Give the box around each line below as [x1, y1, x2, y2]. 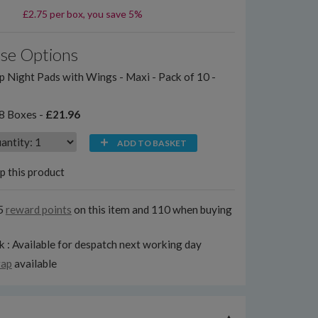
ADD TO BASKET [116, 138, 187, 148]
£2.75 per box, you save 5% [22, 7, 143, 20]
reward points [5, 203, 72, 216]
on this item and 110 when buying [71, 203, 232, 216]
